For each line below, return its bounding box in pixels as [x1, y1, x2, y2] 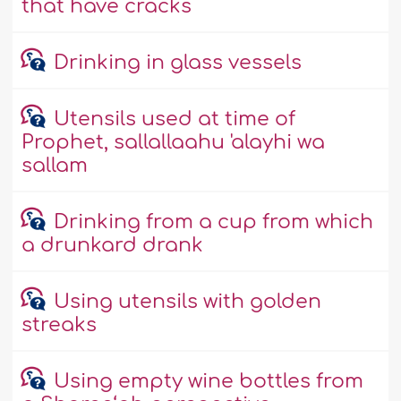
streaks [21, 314, 98, 337]
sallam [21, 155, 89, 177]
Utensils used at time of [53, 108, 295, 131]
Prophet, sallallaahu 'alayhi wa [21, 132, 326, 154]
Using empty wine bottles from [53, 371, 363, 393]
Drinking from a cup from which [53, 211, 373, 234]
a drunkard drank [21, 235, 204, 257]
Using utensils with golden [53, 291, 321, 313]
